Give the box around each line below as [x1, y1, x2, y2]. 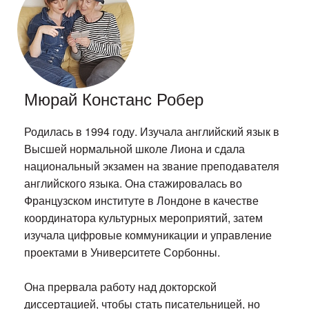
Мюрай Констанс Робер [24, 86, 204, 111]
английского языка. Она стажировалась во [24, 175, 243, 192]
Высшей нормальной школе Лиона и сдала [24, 141, 246, 157]
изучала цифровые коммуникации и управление [24, 227, 272, 243]
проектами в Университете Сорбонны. [24, 244, 221, 261]
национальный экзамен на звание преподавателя [24, 158, 280, 175]
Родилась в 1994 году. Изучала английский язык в [24, 123, 280, 140]
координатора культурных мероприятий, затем [24, 210, 263, 226]
